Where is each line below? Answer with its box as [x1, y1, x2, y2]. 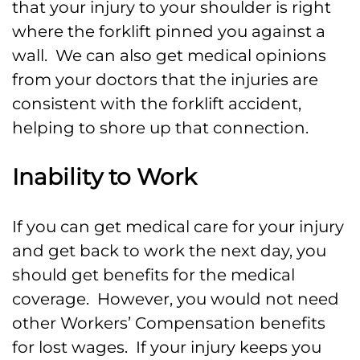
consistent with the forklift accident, [12, 94, 301, 114]
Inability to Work [12, 163, 197, 191]
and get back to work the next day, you [12, 241, 326, 261]
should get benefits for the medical [12, 265, 295, 285]
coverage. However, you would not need [12, 289, 339, 309]
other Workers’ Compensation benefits [12, 313, 325, 333]
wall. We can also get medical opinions [12, 46, 326, 66]
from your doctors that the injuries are [12, 70, 318, 90]
